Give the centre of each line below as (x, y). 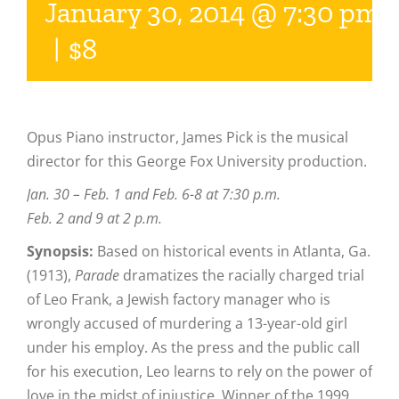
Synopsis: (60, 251)
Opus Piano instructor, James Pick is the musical (187, 137)
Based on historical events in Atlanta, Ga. (232, 251)
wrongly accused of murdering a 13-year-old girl (187, 323)
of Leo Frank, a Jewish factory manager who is (179, 299)
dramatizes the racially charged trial (242, 275)
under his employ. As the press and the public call (193, 347)
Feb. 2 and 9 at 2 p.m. (94, 218)
